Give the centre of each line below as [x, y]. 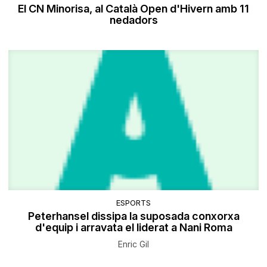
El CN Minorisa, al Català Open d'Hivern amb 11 [133, 9]
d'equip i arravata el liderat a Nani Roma [133, 227]
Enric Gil [133, 244]
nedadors [133, 20]
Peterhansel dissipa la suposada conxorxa [133, 216]
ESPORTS [133, 202]
